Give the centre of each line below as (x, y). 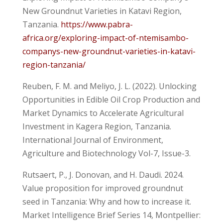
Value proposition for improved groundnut (103, 188)
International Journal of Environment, (93, 140)
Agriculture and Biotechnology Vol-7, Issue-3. (106, 153)
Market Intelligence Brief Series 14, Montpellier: (111, 215)
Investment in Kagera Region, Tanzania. (97, 126)
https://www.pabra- (97, 24)
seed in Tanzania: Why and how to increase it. (107, 201)
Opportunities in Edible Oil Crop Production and (111, 99)
